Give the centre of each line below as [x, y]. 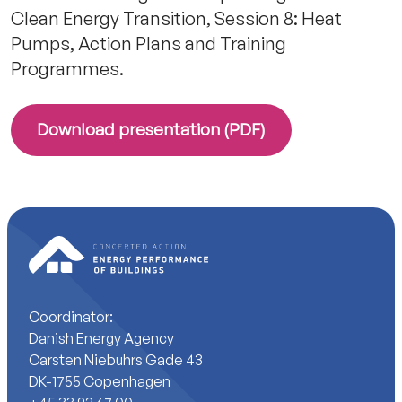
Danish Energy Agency [101, 339]
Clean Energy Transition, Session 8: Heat [176, 18]
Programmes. [67, 68]
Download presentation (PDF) [151, 130]
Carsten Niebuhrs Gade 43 [116, 360]
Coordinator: [71, 317]
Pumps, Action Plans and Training [149, 43]
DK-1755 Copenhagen [100, 382]
